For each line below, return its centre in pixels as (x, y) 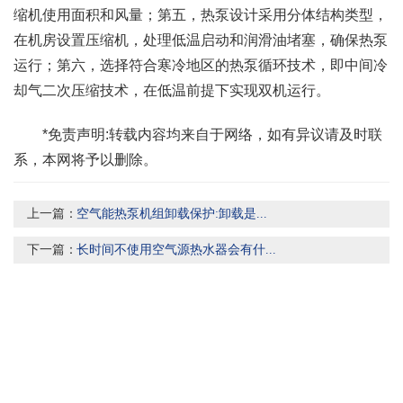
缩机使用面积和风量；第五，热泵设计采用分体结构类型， (201, 15)
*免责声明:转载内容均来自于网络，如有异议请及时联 (198, 135)
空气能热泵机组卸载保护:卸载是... (172, 214)
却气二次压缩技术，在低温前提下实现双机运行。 (172, 91)
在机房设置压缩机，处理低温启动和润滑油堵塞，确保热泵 (201, 40)
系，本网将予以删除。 (85, 160)
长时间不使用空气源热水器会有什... (176, 250)
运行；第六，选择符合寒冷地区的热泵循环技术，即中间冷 (201, 66)
